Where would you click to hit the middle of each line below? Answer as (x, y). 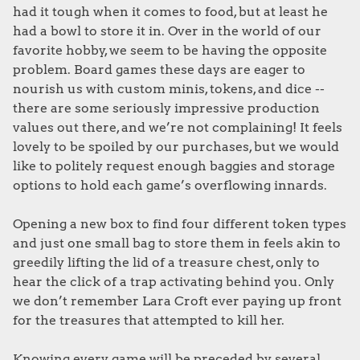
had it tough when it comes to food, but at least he (170, 12)
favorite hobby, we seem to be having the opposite (170, 50)
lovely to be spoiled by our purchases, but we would (176, 147)
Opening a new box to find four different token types (180, 224)
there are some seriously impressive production (166, 108)
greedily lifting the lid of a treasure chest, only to (166, 262)
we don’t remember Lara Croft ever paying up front (177, 301)
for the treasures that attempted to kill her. (150, 320)
